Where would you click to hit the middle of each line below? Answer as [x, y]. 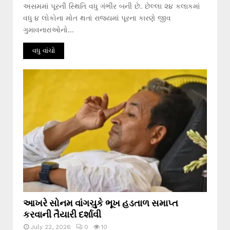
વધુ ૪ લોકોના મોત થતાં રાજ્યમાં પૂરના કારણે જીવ [97, 18]
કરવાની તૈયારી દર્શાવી [62, 214]
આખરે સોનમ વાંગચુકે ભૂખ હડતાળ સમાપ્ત [101, 203]
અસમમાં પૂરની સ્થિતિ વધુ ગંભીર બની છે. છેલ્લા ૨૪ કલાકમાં [111, 6]
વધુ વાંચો [44, 51]
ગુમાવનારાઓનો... [49, 30]
